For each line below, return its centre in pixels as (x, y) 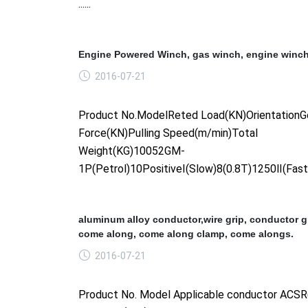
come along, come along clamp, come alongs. (186, 233)
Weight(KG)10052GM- (132, 151)
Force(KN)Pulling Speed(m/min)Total (168, 133)
